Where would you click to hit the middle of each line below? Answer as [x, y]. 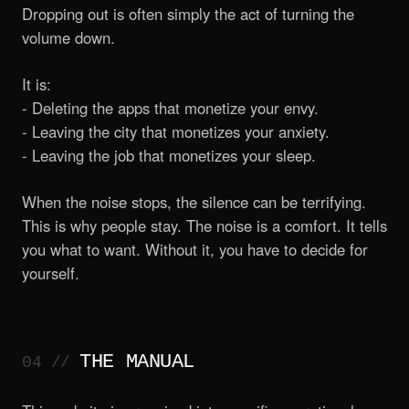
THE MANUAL [137, 362]
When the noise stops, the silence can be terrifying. [194, 202]
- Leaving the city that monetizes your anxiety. [176, 131]
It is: [37, 84]
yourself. [51, 273]
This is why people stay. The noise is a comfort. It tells [204, 226]
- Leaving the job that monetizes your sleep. [169, 155]
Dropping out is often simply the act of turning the [188, 13]
